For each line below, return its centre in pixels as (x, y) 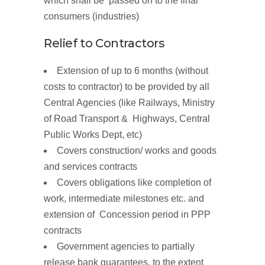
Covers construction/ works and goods (137, 151)
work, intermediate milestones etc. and (124, 199)
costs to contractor (82, 87)
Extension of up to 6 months (116, 71)
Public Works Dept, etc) (93, 135)
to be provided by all (167, 87)
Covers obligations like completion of (134, 183)
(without (192, 71)
